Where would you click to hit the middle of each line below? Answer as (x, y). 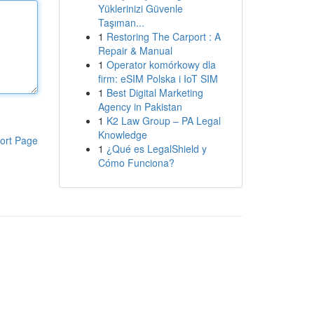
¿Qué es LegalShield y (156, 149)
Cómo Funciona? (136, 163)
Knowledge (122, 135)
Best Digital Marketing (155, 93)
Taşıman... (121, 22)
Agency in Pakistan (140, 107)
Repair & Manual (135, 50)
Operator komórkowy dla (161, 64)
